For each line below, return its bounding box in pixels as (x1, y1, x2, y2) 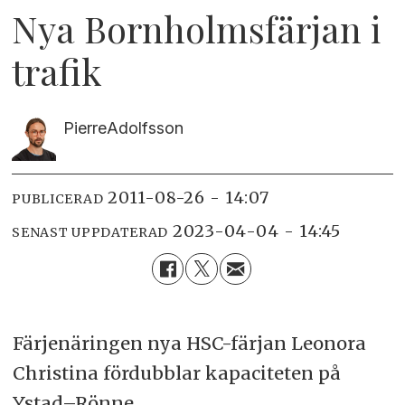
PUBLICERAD (12, 190, 104, 207)
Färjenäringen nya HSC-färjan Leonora (12, 331, 366, 354)
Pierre (62, 118, 107, 137)
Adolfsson (106, 118, 184, 137)
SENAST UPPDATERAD (12, 223, 169, 240)
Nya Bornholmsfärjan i (12, 4, 381, 52)
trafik (12, 46, 102, 95)
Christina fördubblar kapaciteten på (12, 361, 341, 384)
